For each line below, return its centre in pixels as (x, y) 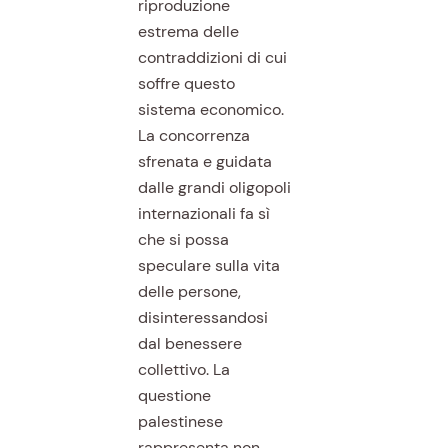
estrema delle (188, 31)
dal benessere (189, 343)
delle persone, (189, 291)
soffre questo (186, 83)
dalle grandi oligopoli (214, 187)
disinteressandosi (202, 317)
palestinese (180, 421)
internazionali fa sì (203, 213)
